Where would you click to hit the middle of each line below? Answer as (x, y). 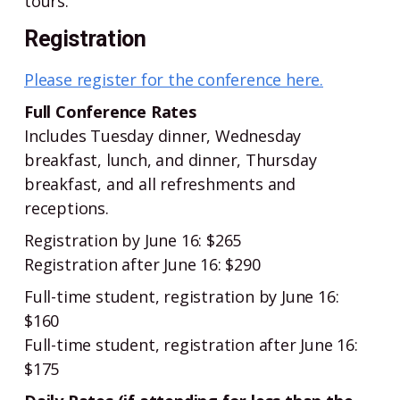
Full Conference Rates (110, 112)
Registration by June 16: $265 (133, 240)
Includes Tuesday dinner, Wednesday (163, 136)
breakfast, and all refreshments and (160, 184)
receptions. (67, 208)
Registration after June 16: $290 (142, 264)
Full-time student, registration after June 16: (191, 345)
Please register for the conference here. (174, 79)
